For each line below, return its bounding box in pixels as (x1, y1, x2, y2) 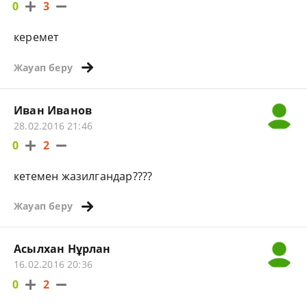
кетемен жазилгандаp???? (14, 168, 153, 184)
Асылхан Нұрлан (14, 241, 111, 257)
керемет (14, 29, 59, 45)
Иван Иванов (14, 102, 93, 118)
